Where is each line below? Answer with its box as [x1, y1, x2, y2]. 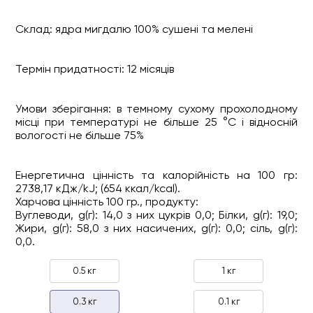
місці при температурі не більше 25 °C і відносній [15, 115, 298, 129]
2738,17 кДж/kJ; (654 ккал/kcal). [15, 181, 181, 195]
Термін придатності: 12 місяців [15, 61, 175, 75]
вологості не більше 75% [15, 128, 145, 142]
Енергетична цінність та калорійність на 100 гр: [15, 168, 298, 182]
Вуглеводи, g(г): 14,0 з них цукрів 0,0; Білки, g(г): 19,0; [15, 208, 298, 221]
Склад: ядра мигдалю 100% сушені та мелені [15, 22, 254, 36]
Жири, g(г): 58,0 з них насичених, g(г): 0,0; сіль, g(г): [15, 221, 298, 235]
